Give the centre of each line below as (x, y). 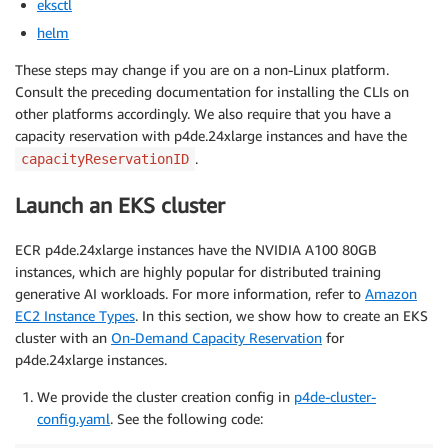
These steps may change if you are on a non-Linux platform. (202, 70)
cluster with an (63, 338)
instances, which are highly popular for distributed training (198, 272)
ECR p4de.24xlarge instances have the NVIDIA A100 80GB (196, 250)
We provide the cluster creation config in (165, 397)
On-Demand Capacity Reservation (216, 338)
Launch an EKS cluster (120, 205)
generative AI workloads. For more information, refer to (190, 294)
